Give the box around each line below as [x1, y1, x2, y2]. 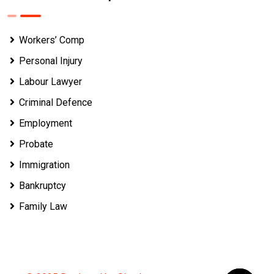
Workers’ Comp [19, 34, 85, 46]
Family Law [19, 200, 68, 212]
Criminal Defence [19, 96, 93, 108]
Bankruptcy [19, 179, 67, 191]
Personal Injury [19, 54, 83, 67]
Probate [19, 138, 54, 150]
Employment [19, 117, 73, 129]
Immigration [19, 158, 70, 171]
